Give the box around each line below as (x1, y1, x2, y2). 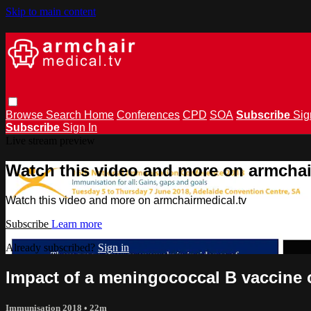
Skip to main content (6, 6, 96, 17)
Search (46, 108, 84, 121)
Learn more (51, 217, 102, 230)
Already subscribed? (6, 241, 98, 253)
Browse (6, 108, 46, 121)
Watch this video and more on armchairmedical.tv (6, 194, 246, 206)
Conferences (117, 108, 180, 121)
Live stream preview (6, 134, 95, 146)
